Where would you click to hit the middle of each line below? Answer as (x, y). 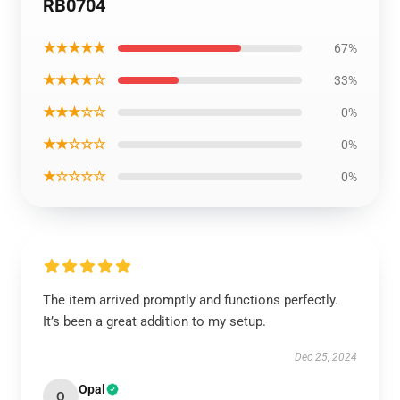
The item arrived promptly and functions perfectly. (191, 300)
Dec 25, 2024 (326, 357)
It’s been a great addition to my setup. (154, 321)
